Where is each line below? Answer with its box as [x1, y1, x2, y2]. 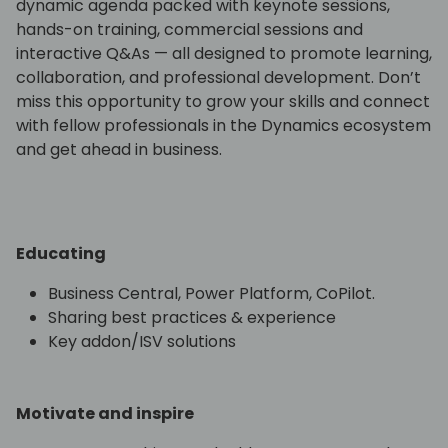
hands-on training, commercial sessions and [16, 18, 363, 42]
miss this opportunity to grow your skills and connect [16, 90, 430, 114]
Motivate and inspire [16, 402, 197, 426]
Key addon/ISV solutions [48, 330, 236, 354]
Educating [16, 242, 106, 266]
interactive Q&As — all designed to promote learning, [16, 42, 432, 66]
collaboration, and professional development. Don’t [16, 66, 421, 90]
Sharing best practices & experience [48, 306, 336, 330]
